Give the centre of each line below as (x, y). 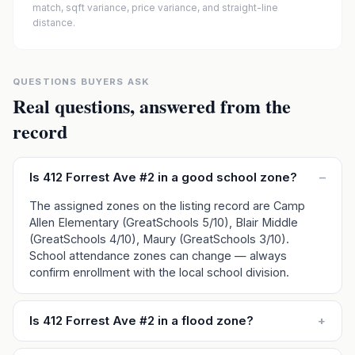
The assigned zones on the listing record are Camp (167, 206)
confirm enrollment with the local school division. (159, 272)
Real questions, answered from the (152, 106)
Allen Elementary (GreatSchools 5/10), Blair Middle (164, 222)
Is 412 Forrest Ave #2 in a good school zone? (163, 177)
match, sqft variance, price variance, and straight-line (155, 8)
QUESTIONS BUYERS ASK (81, 82)
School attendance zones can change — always (158, 256)
